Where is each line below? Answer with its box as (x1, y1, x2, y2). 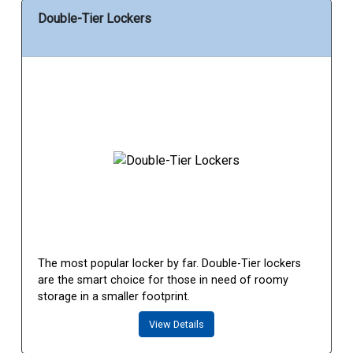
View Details (149, 318, 204, 331)
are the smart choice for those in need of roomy (38, 273, 288, 288)
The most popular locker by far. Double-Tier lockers (38, 257, 301, 271)
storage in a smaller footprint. (38, 290, 190, 304)
